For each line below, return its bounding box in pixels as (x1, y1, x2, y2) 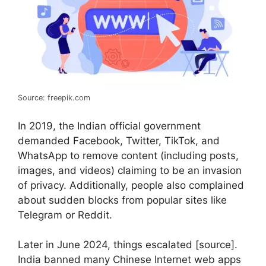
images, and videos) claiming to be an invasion (18, 164, 242, 176)
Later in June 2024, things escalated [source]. (18, 239, 237, 251)
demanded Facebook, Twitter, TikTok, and (18, 134, 220, 147)
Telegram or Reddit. (18, 208, 112, 221)
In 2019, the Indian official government (18, 119, 201, 132)
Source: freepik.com (18, 93, 90, 103)
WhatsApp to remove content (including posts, (18, 149, 239, 161)
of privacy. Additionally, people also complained (18, 179, 244, 191)
